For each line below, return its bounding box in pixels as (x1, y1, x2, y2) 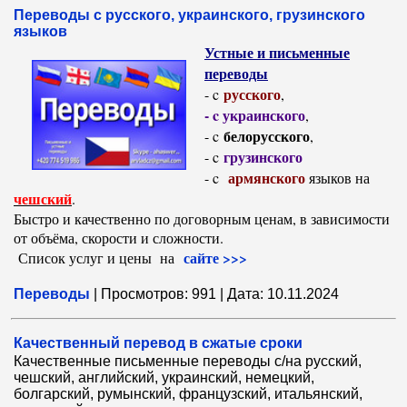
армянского (228, 167, 305, 188)
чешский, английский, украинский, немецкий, (14, 370, 314, 385)
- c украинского (204, 104, 305, 125)
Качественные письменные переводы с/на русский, (14, 353, 362, 369)
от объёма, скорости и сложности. (14, 228, 223, 247)
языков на (305, 168, 370, 187)
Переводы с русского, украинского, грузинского (14, 7, 365, 23)
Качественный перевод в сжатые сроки (14, 335, 303, 351)
